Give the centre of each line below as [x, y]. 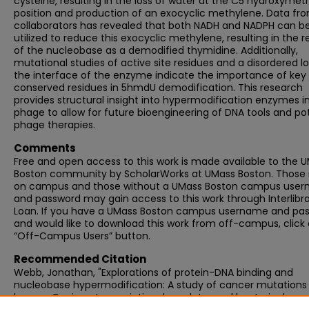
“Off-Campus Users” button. [82, 236]
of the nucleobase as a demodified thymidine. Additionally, [156, 50]
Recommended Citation [80, 259]
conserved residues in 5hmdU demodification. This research [158, 88]
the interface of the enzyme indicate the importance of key [160, 75]
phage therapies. [54, 125]
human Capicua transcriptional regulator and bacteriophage [161, 297]
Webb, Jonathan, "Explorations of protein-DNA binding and [153, 272]
